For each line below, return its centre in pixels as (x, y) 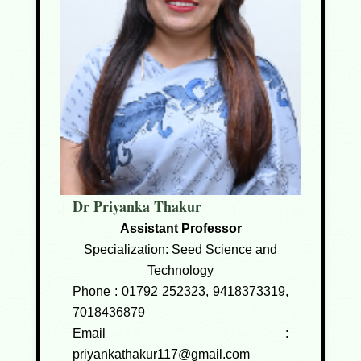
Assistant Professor (180, 228)
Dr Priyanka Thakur (137, 206)
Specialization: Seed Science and (180, 249)
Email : (180, 333)
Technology (180, 270)
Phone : (97, 291)
